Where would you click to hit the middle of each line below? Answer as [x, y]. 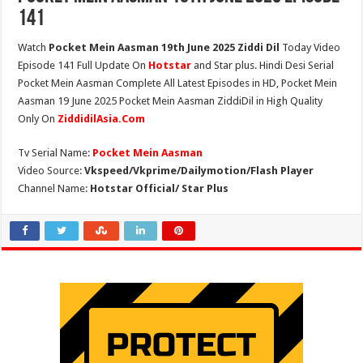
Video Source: [51, 171]
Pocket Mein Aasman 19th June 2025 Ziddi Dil [164, 47]
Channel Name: [54, 188]
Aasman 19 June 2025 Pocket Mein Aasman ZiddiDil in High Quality [171, 101]
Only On [38, 119]
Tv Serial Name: [56, 153]
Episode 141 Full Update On [83, 65]
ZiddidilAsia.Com [102, 119]
